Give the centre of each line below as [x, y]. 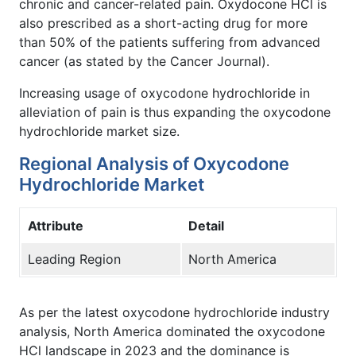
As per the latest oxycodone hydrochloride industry [174, 312]
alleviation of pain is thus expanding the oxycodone [175, 112]
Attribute [56, 225]
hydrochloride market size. [99, 131]
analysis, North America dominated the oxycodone [172, 331]
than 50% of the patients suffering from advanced [170, 42]
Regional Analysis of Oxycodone [154, 163]
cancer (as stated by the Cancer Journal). [144, 61]
